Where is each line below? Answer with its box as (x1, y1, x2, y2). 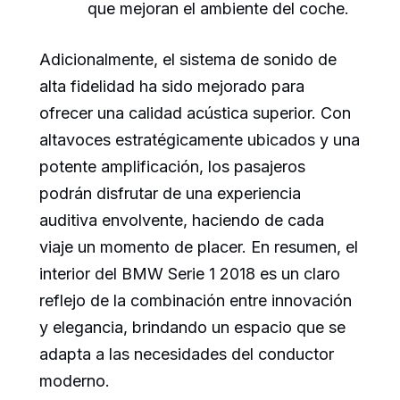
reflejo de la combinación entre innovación (39, 291, 352, 311)
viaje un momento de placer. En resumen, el (39, 237, 358, 257)
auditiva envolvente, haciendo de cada (39, 211, 324, 230)
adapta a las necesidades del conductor (39, 345, 334, 364)
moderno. (39, 371, 110, 391)
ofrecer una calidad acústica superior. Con (39, 104, 351, 123)
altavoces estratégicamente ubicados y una (39, 130, 360, 150)
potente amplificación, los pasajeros (39, 157, 305, 177)
